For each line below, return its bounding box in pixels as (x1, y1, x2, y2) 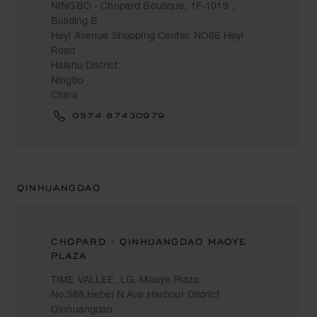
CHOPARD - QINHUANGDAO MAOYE (51, 236, 247, 248)
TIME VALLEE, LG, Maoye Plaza (51, 273, 199, 285)
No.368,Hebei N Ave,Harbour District (51, 288, 219, 300)
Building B (51, 14, 98, 26)
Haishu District (51, 59, 118, 71)
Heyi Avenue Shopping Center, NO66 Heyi (51, 29, 244, 41)
